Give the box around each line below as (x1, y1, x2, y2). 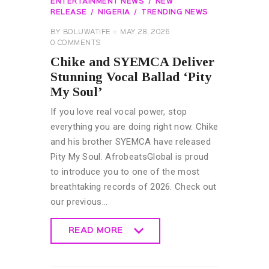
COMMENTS (57, 40, 101, 46)
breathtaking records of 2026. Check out (50, 181, 217, 193)
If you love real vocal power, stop (50, 106, 187, 118)
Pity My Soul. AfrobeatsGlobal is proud (50, 151, 209, 163)
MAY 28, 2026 (120, 29, 170, 35)
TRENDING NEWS (141, 9, 208, 16)
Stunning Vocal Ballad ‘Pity (50, 69, 211, 85)
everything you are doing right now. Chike (50, 121, 219, 133)
